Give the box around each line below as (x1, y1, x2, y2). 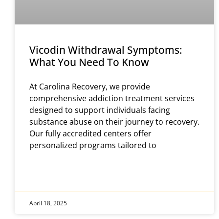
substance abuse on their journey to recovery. (29, 116, 199, 128)
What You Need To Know (29, 55, 149, 69)
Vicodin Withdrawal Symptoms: (29, 43, 182, 57)
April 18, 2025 (29, 198, 67, 207)
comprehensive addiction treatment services (29, 93, 195, 104)
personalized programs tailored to (29, 140, 156, 151)
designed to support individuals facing (29, 105, 170, 116)
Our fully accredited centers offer (29, 128, 152, 139)
